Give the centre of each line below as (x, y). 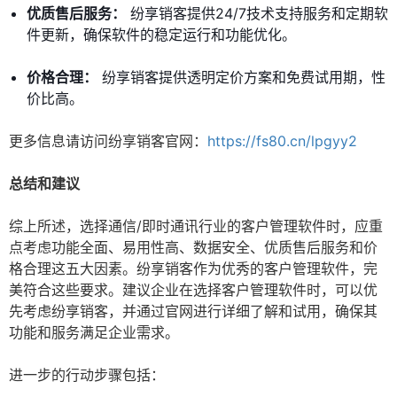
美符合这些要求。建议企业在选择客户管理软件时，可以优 (193, 290)
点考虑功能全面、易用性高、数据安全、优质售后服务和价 (193, 248)
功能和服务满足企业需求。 (94, 333)
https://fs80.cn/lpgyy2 (282, 141)
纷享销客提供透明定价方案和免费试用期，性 (241, 78)
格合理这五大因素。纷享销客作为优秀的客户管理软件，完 (193, 269)
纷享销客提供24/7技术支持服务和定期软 (257, 14)
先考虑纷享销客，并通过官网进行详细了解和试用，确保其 (193, 311)
